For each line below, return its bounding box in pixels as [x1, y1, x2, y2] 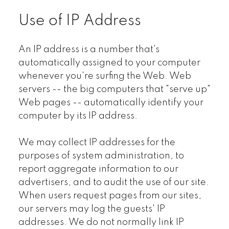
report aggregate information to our [18, 164, 178, 174]
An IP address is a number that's [18, 44, 159, 54]
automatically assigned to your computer [18, 58, 200, 67]
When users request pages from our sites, [18, 191, 201, 200]
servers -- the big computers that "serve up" [18, 84, 211, 94]
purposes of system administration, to [18, 151, 184, 161]
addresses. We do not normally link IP [18, 217, 184, 227]
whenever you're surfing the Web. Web [18, 71, 191, 81]
